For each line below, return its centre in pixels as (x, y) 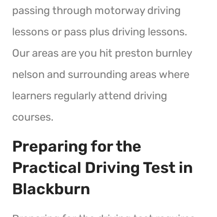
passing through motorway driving (96, 10)
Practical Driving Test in (102, 167)
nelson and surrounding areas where (101, 74)
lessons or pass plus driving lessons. (100, 31)
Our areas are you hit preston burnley (102, 53)
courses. (33, 117)
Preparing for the (77, 146)
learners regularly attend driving (90, 95)
